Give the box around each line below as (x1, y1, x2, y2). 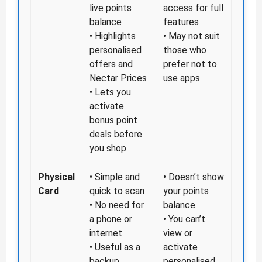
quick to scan (89, 185, 144, 197)
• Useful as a (89, 242, 140, 253)
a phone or (89, 213, 132, 225)
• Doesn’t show (163, 171, 224, 183)
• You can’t (163, 213, 205, 225)
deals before (89, 129, 142, 140)
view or (163, 227, 192, 239)
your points (163, 185, 209, 197)
